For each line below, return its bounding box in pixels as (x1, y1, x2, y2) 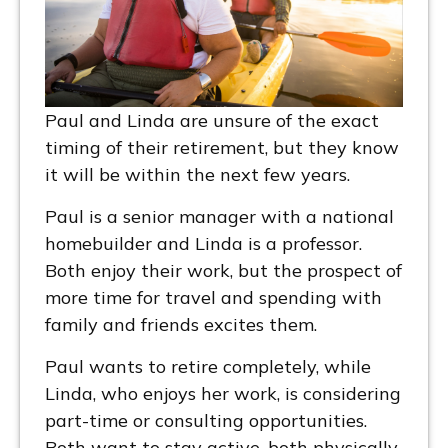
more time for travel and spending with (45, 285, 382, 309)
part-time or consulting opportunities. (45, 408, 367, 432)
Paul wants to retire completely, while (45, 354, 371, 378)
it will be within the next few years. (45, 162, 350, 186)
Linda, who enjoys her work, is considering (45, 381, 401, 405)
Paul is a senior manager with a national (45, 204, 394, 228)
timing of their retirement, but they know (45, 135, 399, 159)
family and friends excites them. (45, 312, 317, 336)
